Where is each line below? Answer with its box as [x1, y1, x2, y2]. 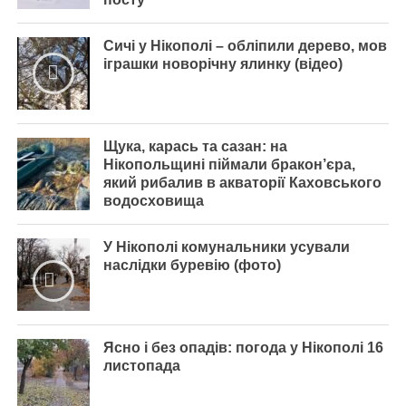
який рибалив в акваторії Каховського [102, 175, 382, 190]
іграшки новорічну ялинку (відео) [102, 56, 343, 72]
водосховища [102, 193, 204, 208]
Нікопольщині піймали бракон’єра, [102, 157, 355, 172]
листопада [102, 358, 180, 373]
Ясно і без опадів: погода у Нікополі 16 [102, 340, 383, 355]
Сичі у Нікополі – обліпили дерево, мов [102, 38, 387, 53]
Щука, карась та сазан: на [102, 139, 287, 154]
